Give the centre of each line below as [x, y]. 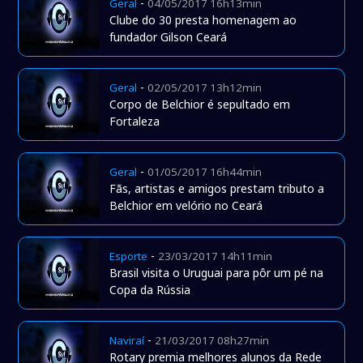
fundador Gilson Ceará [169, 37]
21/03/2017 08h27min [212, 341]
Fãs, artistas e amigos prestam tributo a [217, 189]
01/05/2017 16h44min [205, 172]
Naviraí [127, 341]
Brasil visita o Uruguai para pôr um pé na [217, 273]
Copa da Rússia [150, 290]
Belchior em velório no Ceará [186, 206]
